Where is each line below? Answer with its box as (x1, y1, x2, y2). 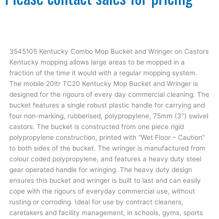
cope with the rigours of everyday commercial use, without (9, 187, 195, 196)
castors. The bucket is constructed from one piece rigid (9, 123, 184, 131)
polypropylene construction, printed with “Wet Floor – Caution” (9, 133, 205, 142)
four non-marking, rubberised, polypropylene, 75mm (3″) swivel (9, 112, 208, 120)
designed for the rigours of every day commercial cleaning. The (9, 90, 209, 99)
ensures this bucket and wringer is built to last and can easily (9, 176, 201, 185)
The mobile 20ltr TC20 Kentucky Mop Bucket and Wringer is (9, 80, 198, 88)
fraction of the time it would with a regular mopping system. (9, 69, 197, 77)
